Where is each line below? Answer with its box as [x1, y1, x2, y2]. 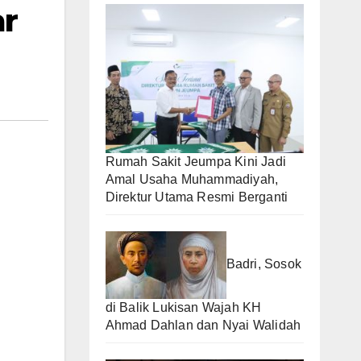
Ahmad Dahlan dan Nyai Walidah [105, 317, 301, 332]
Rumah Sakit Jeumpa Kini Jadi [105, 154, 287, 168]
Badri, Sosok [226, 257, 301, 272]
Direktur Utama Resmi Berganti [105, 189, 288, 204]
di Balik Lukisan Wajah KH [105, 300, 262, 314]
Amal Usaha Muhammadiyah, [105, 172, 279, 186]
